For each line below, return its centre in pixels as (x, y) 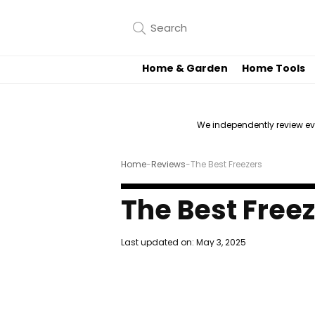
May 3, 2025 (221, 243)
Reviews (168, 165)
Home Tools (274, 69)
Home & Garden (185, 69)
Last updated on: (159, 243)
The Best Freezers (226, 165)
